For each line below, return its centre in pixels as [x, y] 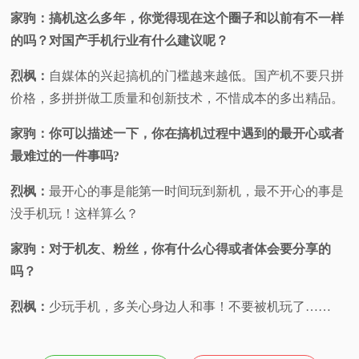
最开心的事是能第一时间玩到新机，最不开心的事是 [197, 191]
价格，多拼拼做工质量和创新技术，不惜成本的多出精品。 [177, 98]
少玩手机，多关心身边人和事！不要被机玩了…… [190, 306]
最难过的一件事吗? [65, 155]
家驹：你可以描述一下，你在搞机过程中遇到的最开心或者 [177, 133]
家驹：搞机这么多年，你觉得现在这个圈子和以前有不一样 [177, 18]
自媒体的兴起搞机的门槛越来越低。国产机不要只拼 [197, 75]
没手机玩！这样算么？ [75, 213]
